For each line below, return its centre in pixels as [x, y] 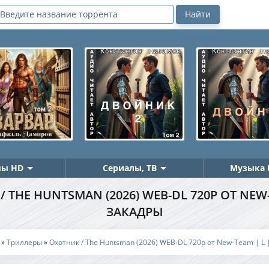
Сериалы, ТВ [129, 168]
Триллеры [24, 242]
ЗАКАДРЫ [134, 212]
